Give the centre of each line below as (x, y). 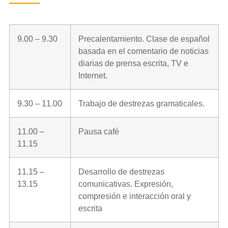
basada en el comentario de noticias (144, 51)
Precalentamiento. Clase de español (144, 38)
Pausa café (99, 131)
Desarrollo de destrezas (121, 171)
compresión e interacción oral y (135, 196)
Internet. (93, 75)
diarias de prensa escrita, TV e (133, 63)
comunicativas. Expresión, (126, 183)
